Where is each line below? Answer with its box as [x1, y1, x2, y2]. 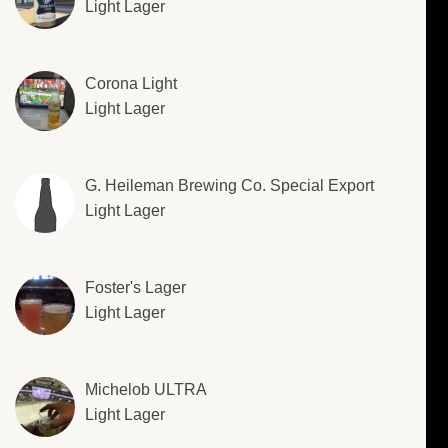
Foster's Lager [85, 279, 186, 297]
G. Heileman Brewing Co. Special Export [85, 177, 374, 195]
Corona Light [85, 75, 177, 93]
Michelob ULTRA [85, 381, 207, 399]
